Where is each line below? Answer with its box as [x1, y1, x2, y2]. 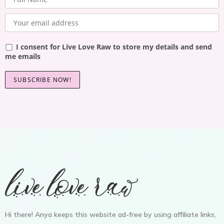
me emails [5, 51, 40, 61]
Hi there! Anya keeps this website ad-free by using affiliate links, [5, 209, 216, 219]
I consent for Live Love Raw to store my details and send [16, 41, 212, 51]
